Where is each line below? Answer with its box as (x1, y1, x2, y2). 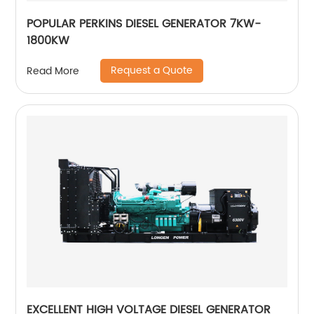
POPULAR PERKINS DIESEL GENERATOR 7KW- (27, 15, 261, 33)
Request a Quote (111, 62, 193, 78)
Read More (27, 62, 80, 79)
